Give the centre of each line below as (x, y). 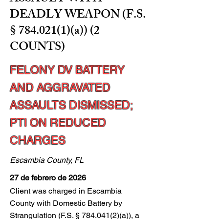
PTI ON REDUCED (58, 123)
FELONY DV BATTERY (67, 70)
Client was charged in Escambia (66, 191)
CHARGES (38, 140)
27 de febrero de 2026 (48, 178)
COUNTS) (37, 48)
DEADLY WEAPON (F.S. (78, 16)
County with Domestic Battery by (66, 203)
